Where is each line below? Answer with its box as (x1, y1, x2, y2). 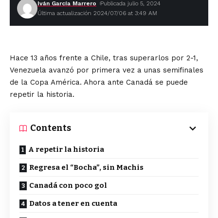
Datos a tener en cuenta (29, 199, 117, 208)
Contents (30, 123, 71, 133)
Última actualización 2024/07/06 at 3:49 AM (37, 10, 157, 17)
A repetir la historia (28, 145, 104, 154)
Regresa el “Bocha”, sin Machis (29, 163, 144, 172)
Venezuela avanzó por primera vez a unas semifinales (10, 66, 203, 74)
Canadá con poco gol (29, 181, 107, 190)
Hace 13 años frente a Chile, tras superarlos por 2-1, (10, 54, 198, 62)
